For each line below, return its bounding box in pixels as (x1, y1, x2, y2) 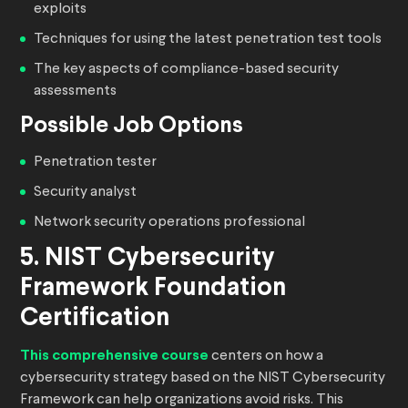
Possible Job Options (20, 116, 243, 138)
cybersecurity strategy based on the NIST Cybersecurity (20, 371, 385, 386)
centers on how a (209, 349, 323, 364)
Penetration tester (34, 155, 157, 170)
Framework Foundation (20, 277, 286, 301)
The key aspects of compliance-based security (34, 62, 339, 77)
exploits (34, 2, 87, 17)
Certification (20, 307, 169, 331)
